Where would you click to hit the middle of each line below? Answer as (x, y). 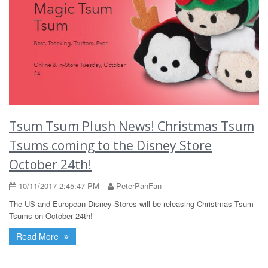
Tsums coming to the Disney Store (110, 145)
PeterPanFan (138, 185)
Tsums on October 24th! (51, 215)
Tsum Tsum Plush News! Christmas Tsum (132, 126)
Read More (39, 236)
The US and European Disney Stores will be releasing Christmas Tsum (131, 203)
